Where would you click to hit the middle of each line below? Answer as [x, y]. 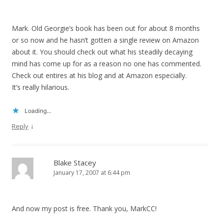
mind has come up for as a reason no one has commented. [107, 64]
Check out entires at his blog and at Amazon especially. [99, 76]
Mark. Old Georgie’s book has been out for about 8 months [106, 28]
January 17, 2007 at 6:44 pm [92, 173]
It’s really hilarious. [41, 87]
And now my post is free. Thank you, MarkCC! [84, 209]
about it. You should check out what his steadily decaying [102, 52]
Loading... [38, 111]
